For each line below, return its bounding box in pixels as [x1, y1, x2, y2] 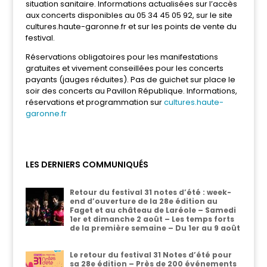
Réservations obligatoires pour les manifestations [25, 51, 218, 63]
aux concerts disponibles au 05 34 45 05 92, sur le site [25, 10, 232, 21]
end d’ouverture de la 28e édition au [69, 196, 218, 206]
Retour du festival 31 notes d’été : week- [69, 187, 231, 197]
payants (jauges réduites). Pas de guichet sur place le [25, 74, 235, 85]
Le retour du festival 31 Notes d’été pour [69, 250, 232, 260]
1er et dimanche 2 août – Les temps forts [69, 214, 234, 224]
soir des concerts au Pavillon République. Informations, [25, 85, 237, 97]
